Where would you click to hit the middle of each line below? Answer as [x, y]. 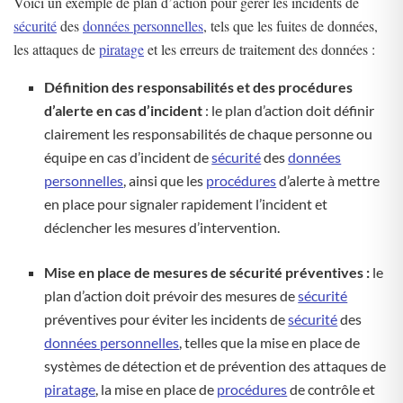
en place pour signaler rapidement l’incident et [186, 204]
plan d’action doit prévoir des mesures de [171, 296]
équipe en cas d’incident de [128, 157]
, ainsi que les [165, 180]
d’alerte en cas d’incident [125, 110]
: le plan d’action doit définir [290, 110]
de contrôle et [331, 389]
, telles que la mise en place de [270, 342]
